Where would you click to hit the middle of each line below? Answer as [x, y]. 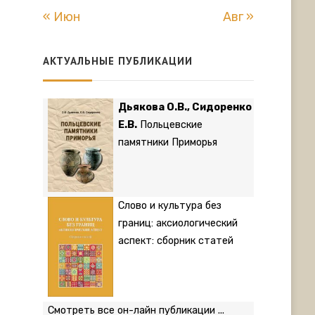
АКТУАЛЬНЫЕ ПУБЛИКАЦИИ [117, 60]
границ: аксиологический [178, 223]
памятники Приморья [167, 142]
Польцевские [169, 124]
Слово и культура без [169, 205]
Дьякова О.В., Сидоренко [185, 107]
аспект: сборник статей [175, 240]
